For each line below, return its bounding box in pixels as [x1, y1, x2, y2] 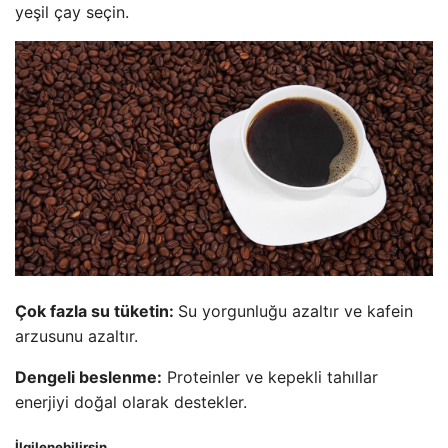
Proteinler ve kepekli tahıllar [162, 367, 378, 388]
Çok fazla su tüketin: [15, 301, 178, 322]
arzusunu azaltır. [15, 326, 138, 347]
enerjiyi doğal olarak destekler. [15, 392, 247, 413]
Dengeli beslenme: [15, 367, 162, 388]
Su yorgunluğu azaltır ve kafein [178, 301, 413, 322]
